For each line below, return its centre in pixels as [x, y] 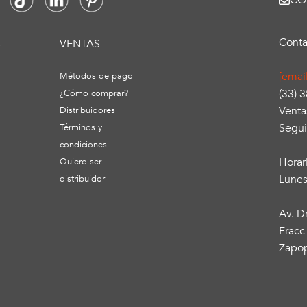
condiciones [83, 145]
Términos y [81, 128]
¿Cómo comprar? [94, 94]
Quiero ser [81, 162]
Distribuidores [87, 111]
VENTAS [80, 44]
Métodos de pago [96, 76]
